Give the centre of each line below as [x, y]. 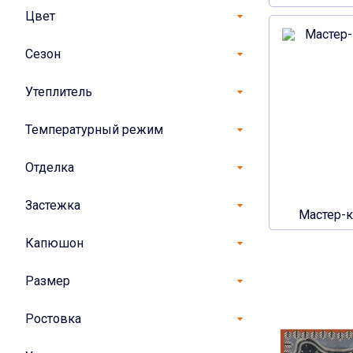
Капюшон [54, 243]
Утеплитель [59, 92]
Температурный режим [94, 130]
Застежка [53, 206]
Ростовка [53, 319]
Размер [48, 281]
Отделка [50, 168]
